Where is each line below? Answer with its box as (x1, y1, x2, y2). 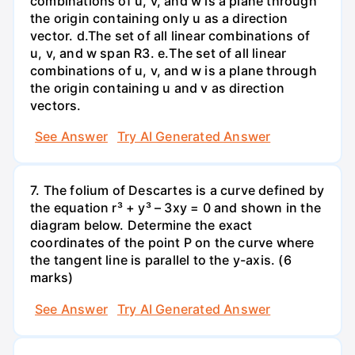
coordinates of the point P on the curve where (30, 235, 315, 251)
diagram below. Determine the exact (30, 217, 253, 234)
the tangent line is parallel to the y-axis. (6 (30, 252, 292, 269)
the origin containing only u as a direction (30, 10, 288, 26)
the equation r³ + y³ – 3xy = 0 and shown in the (30, 200, 321, 216)
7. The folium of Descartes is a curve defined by (30, 182, 325, 199)
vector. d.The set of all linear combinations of (30, 27, 310, 44)
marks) (30, 269, 74, 286)
